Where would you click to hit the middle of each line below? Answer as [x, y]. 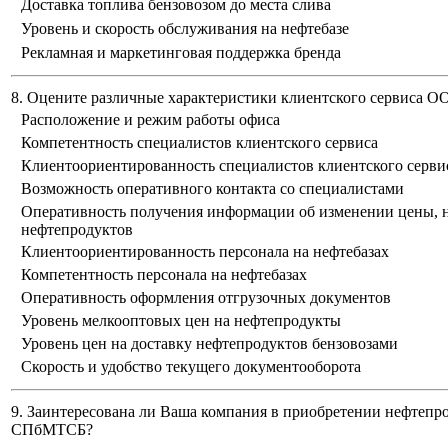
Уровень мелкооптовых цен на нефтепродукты [181, 321]
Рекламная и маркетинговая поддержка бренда [181, 53]
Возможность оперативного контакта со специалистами [212, 189]
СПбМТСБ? [52, 430]
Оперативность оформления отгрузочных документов [206, 298]
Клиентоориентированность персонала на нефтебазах [205, 252]
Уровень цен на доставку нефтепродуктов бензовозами [209, 344]
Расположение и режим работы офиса [150, 120]
